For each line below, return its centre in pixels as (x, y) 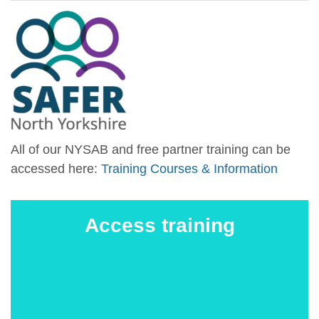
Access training (159, 225)
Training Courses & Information (189, 168)
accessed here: (56, 168)
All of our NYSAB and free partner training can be (151, 149)
